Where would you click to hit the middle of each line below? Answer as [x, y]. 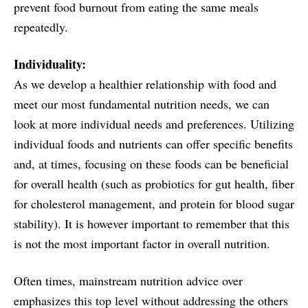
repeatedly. [41, 26]
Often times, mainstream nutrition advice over [128, 280]
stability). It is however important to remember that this [152, 223]
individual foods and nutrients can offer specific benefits [153, 143]
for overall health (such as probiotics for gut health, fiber [154, 183]
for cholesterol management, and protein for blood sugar [154, 203]
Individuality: [50, 64]
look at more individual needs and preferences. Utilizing [154, 123]
